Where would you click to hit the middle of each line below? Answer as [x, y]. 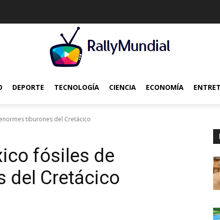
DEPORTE [28, 87]
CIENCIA [123, 87]
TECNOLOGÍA [77, 87]
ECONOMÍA [165, 87]
